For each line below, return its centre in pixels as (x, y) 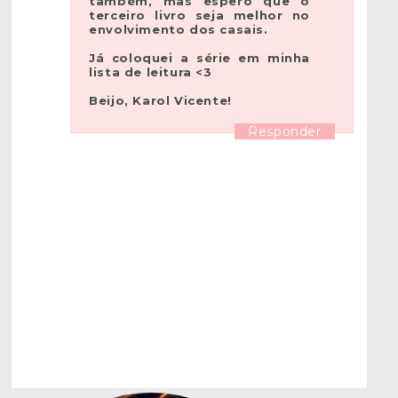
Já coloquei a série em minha (199, 58)
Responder (285, 132)
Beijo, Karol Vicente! (160, 101)
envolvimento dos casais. (179, 30)
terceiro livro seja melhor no (199, 16)
